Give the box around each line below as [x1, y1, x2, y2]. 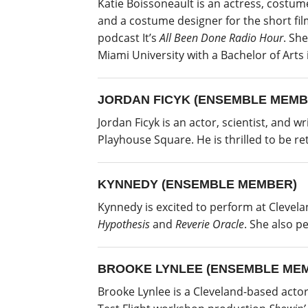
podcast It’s [98, 30, 159, 45]
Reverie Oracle [175, 216, 244, 232]
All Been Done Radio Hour [159, 30, 283, 45]
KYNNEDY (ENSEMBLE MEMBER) [98, 177, 297, 191]
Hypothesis [98, 216, 150, 232]
